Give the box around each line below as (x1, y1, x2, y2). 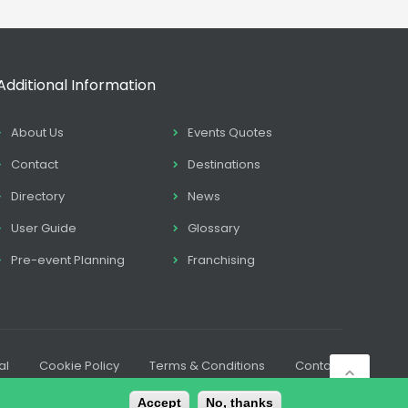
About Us (10, 124, 64, 142)
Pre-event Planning (10, 251, 125, 270)
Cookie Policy (39, 357, 119, 375)
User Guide (10, 219, 76, 238)
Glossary (188, 219, 240, 238)
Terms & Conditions (149, 357, 265, 375)
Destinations (188, 156, 261, 174)
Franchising (188, 251, 256, 270)
